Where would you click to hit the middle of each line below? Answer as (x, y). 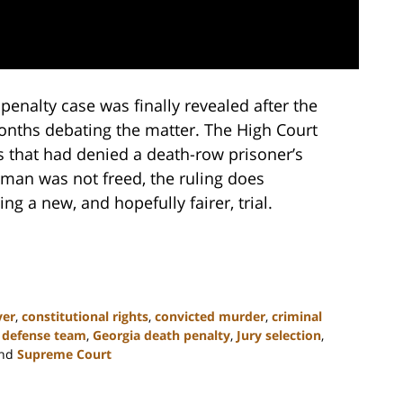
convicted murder (210, 317)
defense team (44, 336)
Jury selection (279, 336)
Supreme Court (64, 354)
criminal (297, 317)
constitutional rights (85, 317)
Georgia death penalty (161, 336)
